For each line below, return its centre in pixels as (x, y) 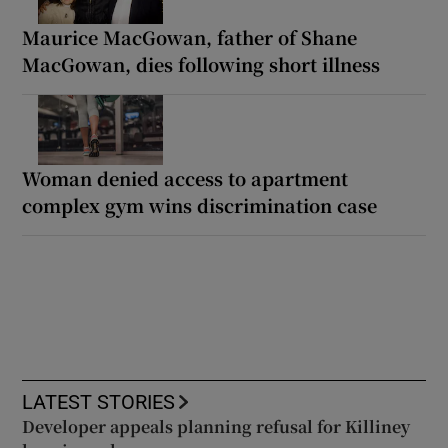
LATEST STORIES (99, 402)
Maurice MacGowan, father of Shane (190, 37)
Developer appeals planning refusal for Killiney (216, 427)
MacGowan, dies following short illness (201, 64)
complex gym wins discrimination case (200, 205)
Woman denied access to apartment (185, 178)
